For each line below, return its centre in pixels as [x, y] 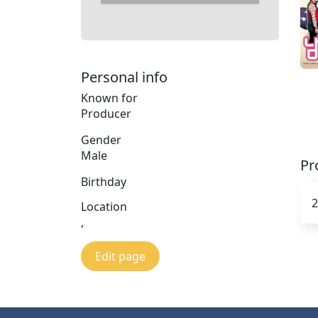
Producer [106, 113]
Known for [109, 98]
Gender [101, 139]
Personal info [124, 77]
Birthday [104, 181]
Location [104, 206]
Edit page [120, 256]
